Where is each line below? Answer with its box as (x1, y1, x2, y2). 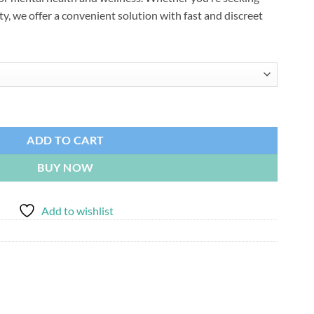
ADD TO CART (27, 133, 104, 146)
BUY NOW (37, 161, 94, 174)
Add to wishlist (41, 203, 114, 217)
